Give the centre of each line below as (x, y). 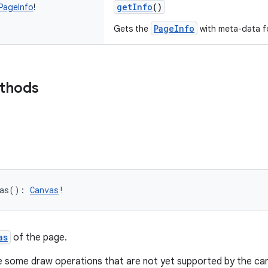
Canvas (44, 190)
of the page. (39, 237)
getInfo (135, 7)
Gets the (132, 29)
